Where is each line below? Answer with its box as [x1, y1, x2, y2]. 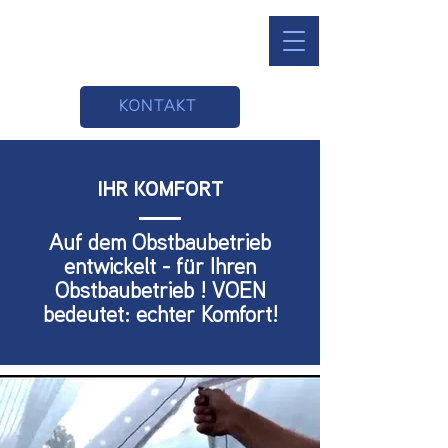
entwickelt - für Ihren [64, 259, 256, 279]
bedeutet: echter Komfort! [42, 307, 278, 327]
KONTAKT [119, 98, 197, 115]
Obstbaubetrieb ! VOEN [54, 283, 266, 303]
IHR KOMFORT [96, 181, 224, 201]
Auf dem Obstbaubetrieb [49, 235, 271, 255]
